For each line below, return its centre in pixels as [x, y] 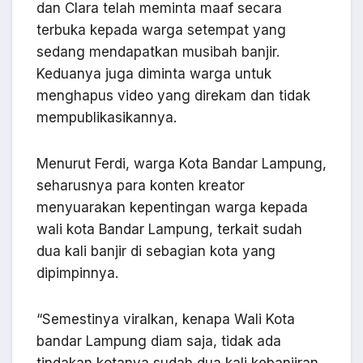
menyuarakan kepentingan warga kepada [172, 207]
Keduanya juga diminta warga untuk [154, 73]
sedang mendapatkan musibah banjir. [158, 51]
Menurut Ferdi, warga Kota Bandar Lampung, [181, 163]
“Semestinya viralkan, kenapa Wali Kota [166, 319]
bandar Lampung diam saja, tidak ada [159, 341]
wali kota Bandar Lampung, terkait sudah [169, 229]
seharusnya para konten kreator [141, 185]
